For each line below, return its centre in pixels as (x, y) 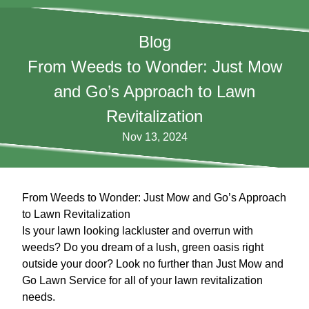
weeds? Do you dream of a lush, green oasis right (143, 248)
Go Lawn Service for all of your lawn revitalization (142, 281)
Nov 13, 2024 (154, 137)
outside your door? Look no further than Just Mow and (153, 264)
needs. (39, 297)
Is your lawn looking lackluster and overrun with (138, 231)
